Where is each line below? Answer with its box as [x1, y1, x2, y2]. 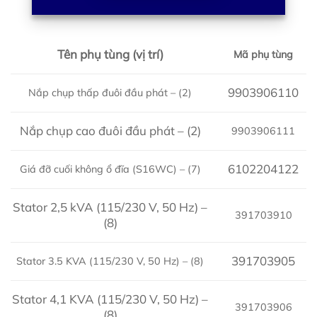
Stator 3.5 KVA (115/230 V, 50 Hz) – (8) [16, 254, 204, 267]
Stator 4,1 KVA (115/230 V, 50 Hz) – [12, 292, 209, 307]
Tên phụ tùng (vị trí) [57, 47, 163, 62]
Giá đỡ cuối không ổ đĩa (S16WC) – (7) [19, 162, 201, 175]
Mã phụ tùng [234, 47, 294, 61]
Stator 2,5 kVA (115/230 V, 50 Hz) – [13, 200, 208, 215]
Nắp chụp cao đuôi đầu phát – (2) [19, 123, 201, 139]
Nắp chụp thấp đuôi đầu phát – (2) [28, 86, 192, 99]
